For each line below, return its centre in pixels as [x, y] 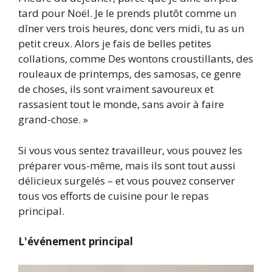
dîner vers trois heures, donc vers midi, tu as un [131, 29]
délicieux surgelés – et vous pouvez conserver [127, 180]
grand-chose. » [53, 120]
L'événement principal [76, 242]
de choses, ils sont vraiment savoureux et [116, 89]
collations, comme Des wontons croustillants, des [136, 59]
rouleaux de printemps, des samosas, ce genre [130, 74]
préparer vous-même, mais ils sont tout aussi [127, 165]
